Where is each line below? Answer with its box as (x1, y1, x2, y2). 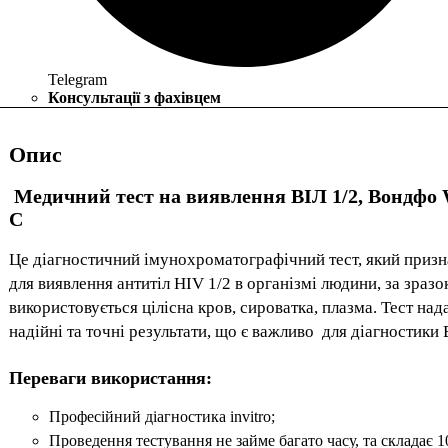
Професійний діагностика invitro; (49, 408, 275, 426)
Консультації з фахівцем (48, 88, 221, 106)
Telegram (48, 70, 107, 88)
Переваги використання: (9, 368, 212, 389)
